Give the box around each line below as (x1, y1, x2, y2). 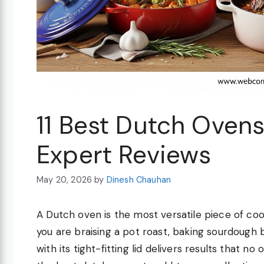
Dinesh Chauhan (106, 174, 171, 186)
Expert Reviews (37, 138, 212, 171)
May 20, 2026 (37, 174, 93, 186)
